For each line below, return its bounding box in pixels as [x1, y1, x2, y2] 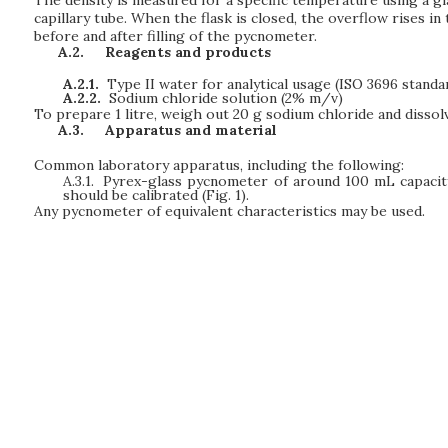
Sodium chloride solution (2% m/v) [109, 88, 344, 107]
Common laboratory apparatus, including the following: [34, 155, 404, 174]
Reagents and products [104, 42, 271, 61]
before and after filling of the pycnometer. [34, 26, 317, 45]
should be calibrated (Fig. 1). [62, 185, 249, 204]
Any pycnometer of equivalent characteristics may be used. [34, 201, 425, 220]
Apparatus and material [104, 121, 277, 140]
